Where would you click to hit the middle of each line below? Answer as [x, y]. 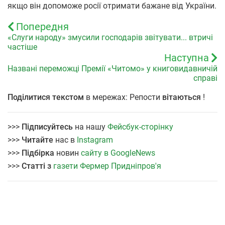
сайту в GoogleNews [118, 153]
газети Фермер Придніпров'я [107, 166]
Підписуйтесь [47, 127]
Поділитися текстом [46, 97]
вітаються [182, 97]
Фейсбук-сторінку [140, 127]
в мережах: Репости [123, 97]
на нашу [90, 127]
